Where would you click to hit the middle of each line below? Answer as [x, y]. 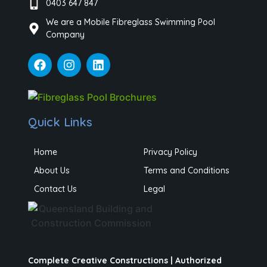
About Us [52, 170]
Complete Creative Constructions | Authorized [125, 260]
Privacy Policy [171, 152]
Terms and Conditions [187, 170]
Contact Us [56, 189]
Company [66, 35]
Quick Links [60, 122]
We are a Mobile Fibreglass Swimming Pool [131, 22]
